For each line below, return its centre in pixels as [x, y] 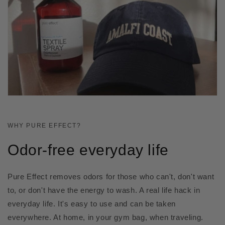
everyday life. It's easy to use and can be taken [92, 204]
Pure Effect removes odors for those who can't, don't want [111, 177]
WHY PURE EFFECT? [44, 126]
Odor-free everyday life [88, 150]
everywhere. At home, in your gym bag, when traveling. [105, 217]
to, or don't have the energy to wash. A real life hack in [104, 190]
